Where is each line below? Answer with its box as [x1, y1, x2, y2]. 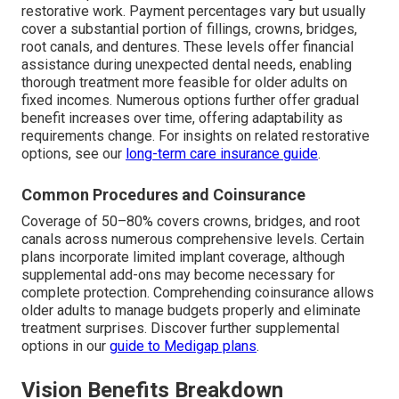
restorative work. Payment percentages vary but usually [21, 2, 366, 20]
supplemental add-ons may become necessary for [21, 265, 335, 283]
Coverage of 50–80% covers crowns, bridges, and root [21, 212, 360, 230]
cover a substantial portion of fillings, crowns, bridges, [21, 20, 357, 37]
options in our [21, 337, 110, 354]
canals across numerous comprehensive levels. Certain [21, 230, 364, 248]
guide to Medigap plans [110, 337, 256, 354]
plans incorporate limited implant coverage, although [21, 248, 345, 265]
